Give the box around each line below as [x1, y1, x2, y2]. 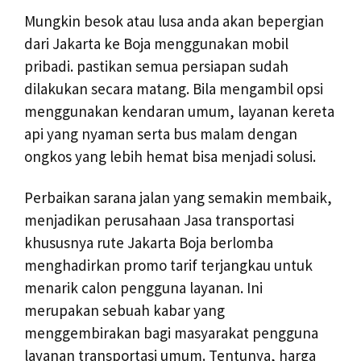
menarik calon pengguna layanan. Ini [24, 277, 263, 297]
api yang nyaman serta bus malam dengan [24, 123, 297, 143]
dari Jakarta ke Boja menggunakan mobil [24, 33, 288, 53]
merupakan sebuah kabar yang [24, 300, 225, 320]
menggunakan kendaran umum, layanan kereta [24, 101, 334, 121]
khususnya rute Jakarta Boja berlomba [24, 232, 273, 252]
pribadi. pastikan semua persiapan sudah [24, 56, 288, 76]
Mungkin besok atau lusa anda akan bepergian [24, 10, 324, 31]
